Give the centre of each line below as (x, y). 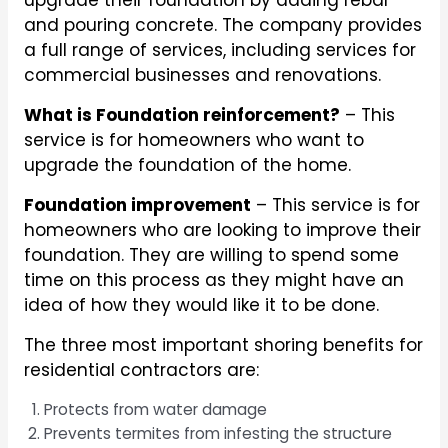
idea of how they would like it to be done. (201, 305)
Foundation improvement (137, 205)
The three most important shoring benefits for (223, 345)
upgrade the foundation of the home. (187, 165)
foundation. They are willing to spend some (211, 255)
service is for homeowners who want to (193, 140)
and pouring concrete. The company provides (222, 25)
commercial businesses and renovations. (202, 75)
